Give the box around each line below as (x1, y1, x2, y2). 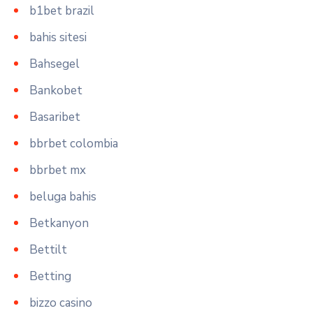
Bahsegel (29, 55, 80, 72)
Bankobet (29, 82, 82, 99)
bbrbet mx (29, 161, 86, 178)
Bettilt (29, 241, 67, 258)
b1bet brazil (29, 2, 94, 19)
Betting (29, 268, 71, 284)
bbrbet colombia (29, 135, 118, 152)
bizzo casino (29, 294, 92, 311)
